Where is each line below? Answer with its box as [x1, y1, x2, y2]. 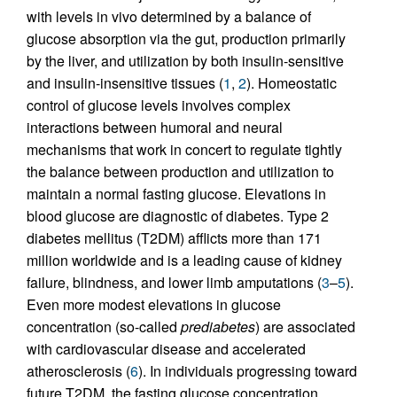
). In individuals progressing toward [138, 360, 357, 381]
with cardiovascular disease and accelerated [27, 338, 306, 359]
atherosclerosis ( [27, 360, 130, 381]
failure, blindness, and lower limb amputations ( [27, 271, 322, 292]
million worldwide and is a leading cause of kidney [27, 249, 342, 270]
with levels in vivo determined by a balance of [27, 5, 311, 27]
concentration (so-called [27, 315, 181, 337]
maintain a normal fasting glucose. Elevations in [27, 183, 326, 204]
